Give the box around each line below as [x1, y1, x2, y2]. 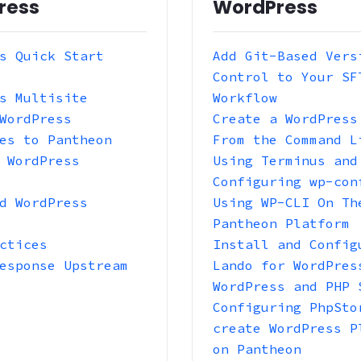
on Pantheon [212, 340, 301, 357]
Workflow [212, 89, 277, 106]
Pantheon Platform [212, 214, 350, 231]
